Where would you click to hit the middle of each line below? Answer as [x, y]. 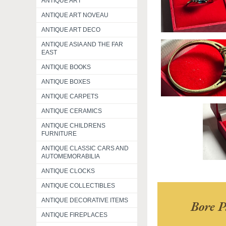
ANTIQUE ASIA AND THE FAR [82, 44]
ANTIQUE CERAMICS [72, 111]
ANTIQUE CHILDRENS [73, 126]
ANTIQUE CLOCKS [68, 171]
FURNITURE [59, 134]
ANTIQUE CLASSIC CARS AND [85, 148]
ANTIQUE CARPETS [70, 96]
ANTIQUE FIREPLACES [74, 215]
